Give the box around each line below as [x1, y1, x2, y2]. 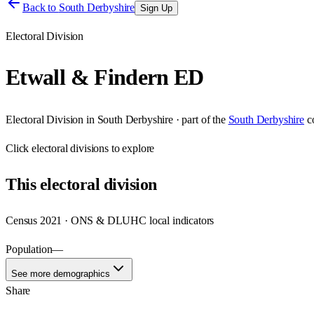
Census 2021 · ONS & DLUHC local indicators [6, 214, 214, 226]
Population [6, 243, 53, 255]
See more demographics [11, 268, 110, 279]
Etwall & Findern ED [6, 64, 204, 90]
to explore [109, 142, 155, 154]
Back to [22, 1, 59, 13]
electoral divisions [32, 142, 109, 154]
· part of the [172, 113, 226, 125]
